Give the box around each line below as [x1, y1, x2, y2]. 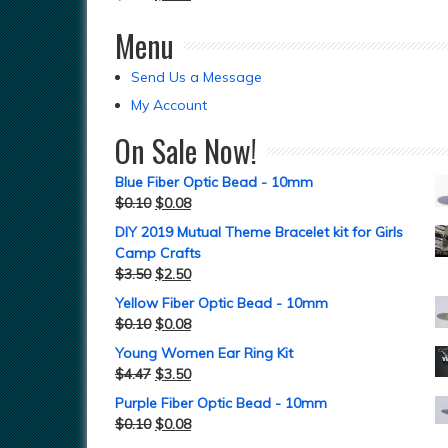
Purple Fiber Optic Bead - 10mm [115, 394, 327, 412]
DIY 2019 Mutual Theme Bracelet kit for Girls [115, 223, 403, 241]
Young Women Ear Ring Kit [115, 344, 293, 362]
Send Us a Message [131, 68, 262, 86]
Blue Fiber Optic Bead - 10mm [115, 173, 313, 191]
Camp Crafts [115, 244, 201, 262]
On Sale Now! [115, 128, 257, 173]
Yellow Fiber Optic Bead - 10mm [115, 294, 328, 312]
